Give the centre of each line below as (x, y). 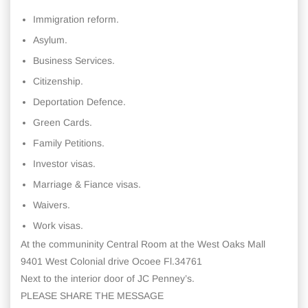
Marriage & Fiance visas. (87, 185)
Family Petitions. (69, 143)
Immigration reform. (76, 20)
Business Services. (74, 61)
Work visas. (58, 226)
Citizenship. (58, 81)
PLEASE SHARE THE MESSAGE (92, 296)
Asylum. (50, 40)
